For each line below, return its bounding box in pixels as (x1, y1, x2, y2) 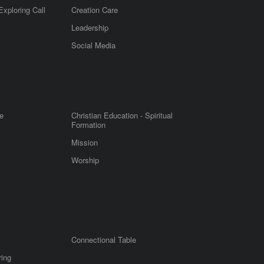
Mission (71, 136, 98, 148)
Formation (71, 118, 105, 130)
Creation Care (71, 4, 118, 15)
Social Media (71, 39, 115, 51)
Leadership (71, 21, 108, 33)
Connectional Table (71, 233, 136, 245)
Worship (71, 154, 99, 166)
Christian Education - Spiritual (71, 109, 173, 121)
